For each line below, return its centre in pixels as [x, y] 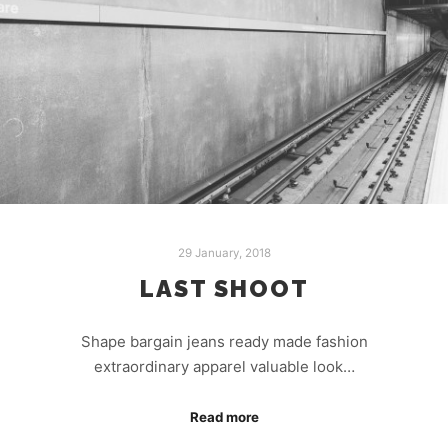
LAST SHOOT [224, 289]
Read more [224, 417]
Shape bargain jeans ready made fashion [224, 341]
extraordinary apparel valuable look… [224, 366]
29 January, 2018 [224, 252]
